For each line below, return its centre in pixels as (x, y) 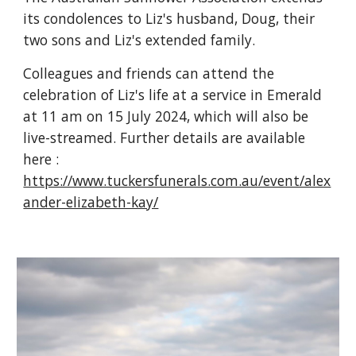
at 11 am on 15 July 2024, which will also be (166, 116)
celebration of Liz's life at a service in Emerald (173, 95)
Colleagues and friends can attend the (149, 73)
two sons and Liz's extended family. (141, 40)
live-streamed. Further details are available (164, 137)
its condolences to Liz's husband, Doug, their (169, 18)
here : (41, 159)
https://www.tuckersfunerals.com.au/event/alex (177, 180)
